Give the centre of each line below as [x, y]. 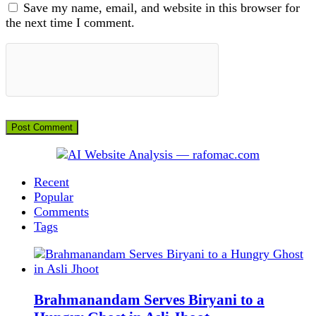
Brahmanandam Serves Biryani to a [149, 300]
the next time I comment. [70, 23]
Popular [54, 197]
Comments [61, 212]
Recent [51, 182]
